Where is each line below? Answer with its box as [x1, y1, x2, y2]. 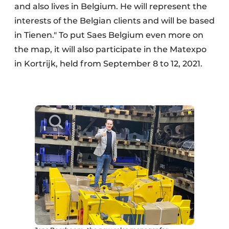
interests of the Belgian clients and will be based [14, 16, 215, 26]
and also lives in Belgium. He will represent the [14, 2, 207, 12]
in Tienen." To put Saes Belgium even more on [14, 30, 203, 40]
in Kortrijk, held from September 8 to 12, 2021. [14, 59, 202, 69]
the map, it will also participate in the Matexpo [14, 44, 207, 55]
